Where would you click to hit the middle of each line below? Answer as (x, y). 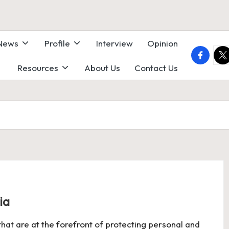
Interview (114, 43)
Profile (57, 43)
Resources (38, 67)
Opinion (163, 43)
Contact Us (156, 67)
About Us (102, 67)
